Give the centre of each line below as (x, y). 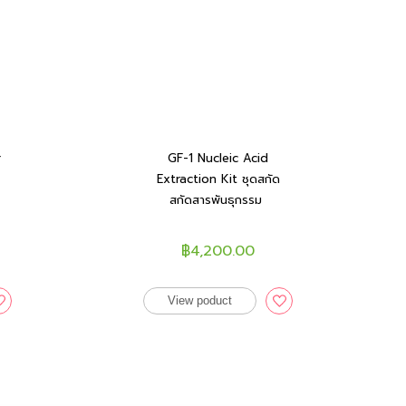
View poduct (200, 300)
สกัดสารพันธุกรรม (218, 200)
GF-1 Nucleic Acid (218, 158)
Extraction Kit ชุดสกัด (218, 179)
